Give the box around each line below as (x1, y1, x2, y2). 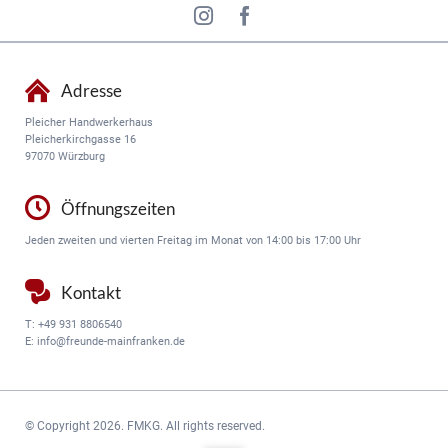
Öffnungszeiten (61, 198, 176, 219)
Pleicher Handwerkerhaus (24, 115, 153, 129)
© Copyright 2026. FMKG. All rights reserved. (24, 419, 265, 434)
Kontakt (61, 282, 122, 303)
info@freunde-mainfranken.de (36, 334, 185, 348)
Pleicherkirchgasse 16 (24, 132, 136, 146)
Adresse (61, 80, 123, 101)
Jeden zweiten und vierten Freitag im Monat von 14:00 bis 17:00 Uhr (24, 233, 361, 247)
